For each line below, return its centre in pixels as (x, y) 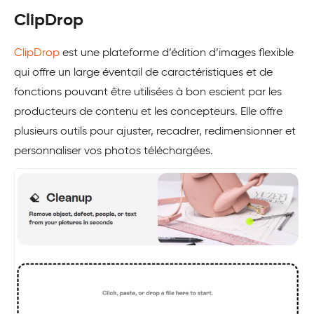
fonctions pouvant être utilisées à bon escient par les (148, 93)
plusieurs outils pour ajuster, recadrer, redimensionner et (155, 132)
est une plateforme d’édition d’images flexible (177, 54)
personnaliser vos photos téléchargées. (114, 152)
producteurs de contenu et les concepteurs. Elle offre (148, 112)
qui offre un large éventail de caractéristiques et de (143, 73)
